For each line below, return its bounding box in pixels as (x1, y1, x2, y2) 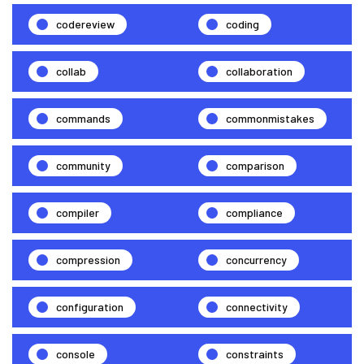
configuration (56, 300, 123, 314)
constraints (226, 347, 284, 362)
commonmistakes (226, 111, 314, 126)
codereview (56, 17, 115, 32)
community (56, 158, 110, 173)
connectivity (226, 300, 288, 314)
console (56, 347, 95, 362)
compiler (56, 206, 99, 220)
